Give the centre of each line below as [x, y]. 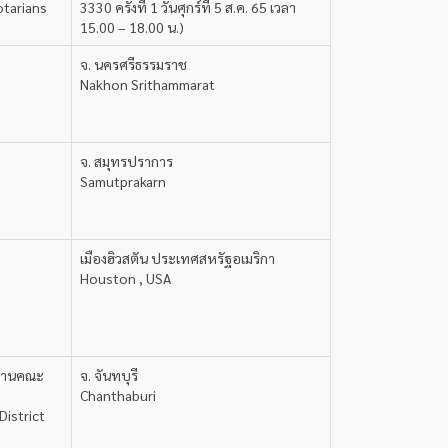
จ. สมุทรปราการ [126, 161]
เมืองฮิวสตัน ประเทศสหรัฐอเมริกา [177, 258]
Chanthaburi [118, 395]
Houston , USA [125, 278]
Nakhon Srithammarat [147, 84]
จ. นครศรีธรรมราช [133, 64]
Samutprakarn [123, 181]
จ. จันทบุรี [109, 375]
